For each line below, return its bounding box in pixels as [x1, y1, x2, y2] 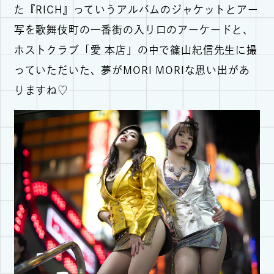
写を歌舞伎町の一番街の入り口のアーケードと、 [13, 24, 254, 35]
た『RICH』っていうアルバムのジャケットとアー [13, 4, 259, 15]
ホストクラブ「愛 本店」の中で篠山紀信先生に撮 [13, 44, 257, 55]
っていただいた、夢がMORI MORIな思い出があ [13, 64, 250, 75]
